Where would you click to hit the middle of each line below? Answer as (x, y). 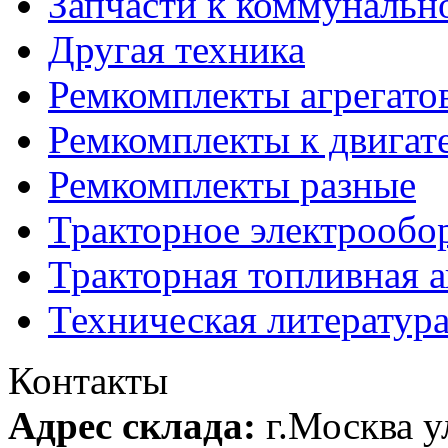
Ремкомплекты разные (232, 184)
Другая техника (176, 49)
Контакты (88, 380)
